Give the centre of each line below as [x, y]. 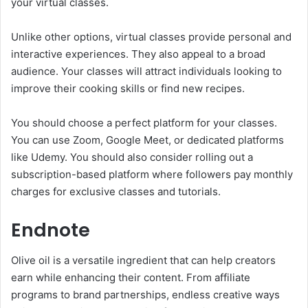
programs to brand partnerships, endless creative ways [145, 295]
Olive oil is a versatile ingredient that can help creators [143, 261]
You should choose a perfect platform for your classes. [144, 122]
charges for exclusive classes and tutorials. [116, 191]
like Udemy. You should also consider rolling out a [132, 157]
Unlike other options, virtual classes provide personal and [151, 36]
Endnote [51, 230]
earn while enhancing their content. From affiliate [131, 278]
